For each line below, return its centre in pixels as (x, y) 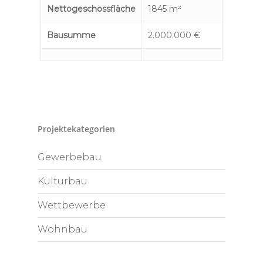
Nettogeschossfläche (91, 9)
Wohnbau (63, 229)
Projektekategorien (76, 129)
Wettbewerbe (72, 205)
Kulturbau (63, 181)
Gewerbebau (70, 157)
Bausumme (71, 36)
